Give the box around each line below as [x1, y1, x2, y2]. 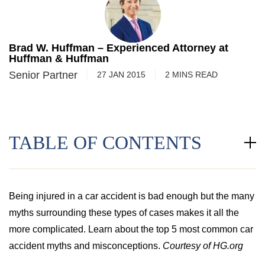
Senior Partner [9, 69, 77, 81]
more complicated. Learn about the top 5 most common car [9, 224, 253, 234]
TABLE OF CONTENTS [9, 132, 202, 153]
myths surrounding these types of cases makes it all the [9, 208, 239, 218]
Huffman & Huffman [9, 53, 109, 64]
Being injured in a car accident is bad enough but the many [9, 191, 254, 201]
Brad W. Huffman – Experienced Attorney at [9, 42, 228, 54]
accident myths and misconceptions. [9, 241, 163, 251]
